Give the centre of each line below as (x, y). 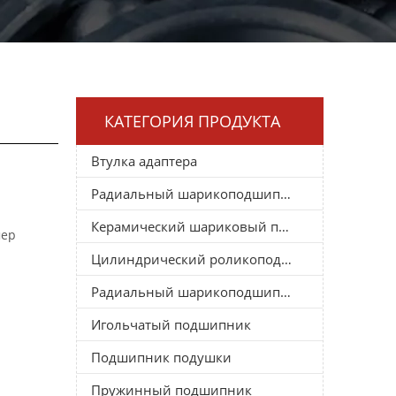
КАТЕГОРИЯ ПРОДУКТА (192, 121)
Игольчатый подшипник (171, 324)
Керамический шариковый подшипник (284, 226)
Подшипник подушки (161, 357)
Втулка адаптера (144, 160)
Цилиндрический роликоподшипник (286, 259)
